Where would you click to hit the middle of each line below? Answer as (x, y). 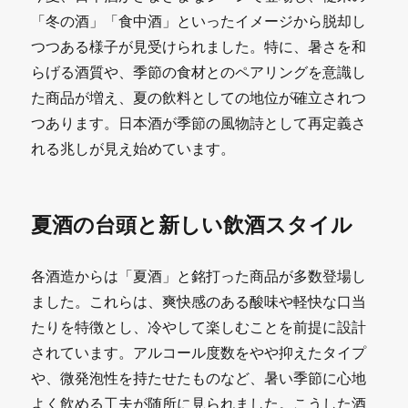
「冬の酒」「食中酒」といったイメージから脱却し (199, 20)
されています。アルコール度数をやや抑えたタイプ (199, 352)
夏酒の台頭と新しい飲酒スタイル (192, 224)
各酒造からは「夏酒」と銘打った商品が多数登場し (199, 275)
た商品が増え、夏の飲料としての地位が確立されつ (199, 97)
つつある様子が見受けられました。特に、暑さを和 (199, 46)
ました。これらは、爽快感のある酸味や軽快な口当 (199, 301)
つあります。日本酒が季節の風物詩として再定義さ (199, 122)
